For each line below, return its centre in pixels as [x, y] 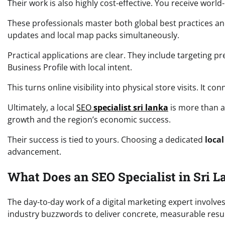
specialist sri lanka [131, 108]
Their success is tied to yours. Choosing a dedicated [106, 140]
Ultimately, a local [42, 108]
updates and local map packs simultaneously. [93, 35]
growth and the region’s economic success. [89, 120]
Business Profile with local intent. [70, 68]
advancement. [34, 152]
